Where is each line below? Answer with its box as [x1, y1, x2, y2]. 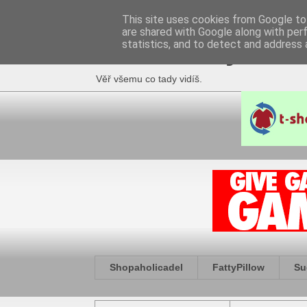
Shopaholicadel [110, 262, 183, 273]
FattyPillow [212, 262, 265, 273]
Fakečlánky [95, 36, 241, 66]
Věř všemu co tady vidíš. [96, 73, 202, 84]
